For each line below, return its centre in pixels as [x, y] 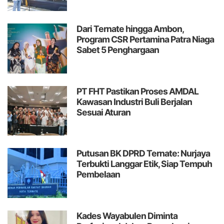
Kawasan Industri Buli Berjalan [134, 101]
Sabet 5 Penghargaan [118, 50]
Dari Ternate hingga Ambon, [130, 29]
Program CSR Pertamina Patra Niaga [145, 39]
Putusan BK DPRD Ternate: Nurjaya [143, 153]
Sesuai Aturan [104, 112]
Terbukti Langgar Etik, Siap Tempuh [144, 164]
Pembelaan [98, 174]
